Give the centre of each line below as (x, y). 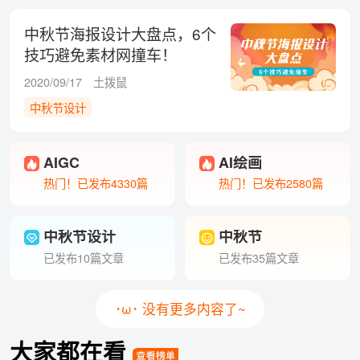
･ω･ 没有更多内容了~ (180, 308)
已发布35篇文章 (258, 258)
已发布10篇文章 (83, 258)
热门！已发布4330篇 (95, 184)
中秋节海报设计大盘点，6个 (120, 34)
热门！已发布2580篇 (270, 184)
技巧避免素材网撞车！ (100, 55)
